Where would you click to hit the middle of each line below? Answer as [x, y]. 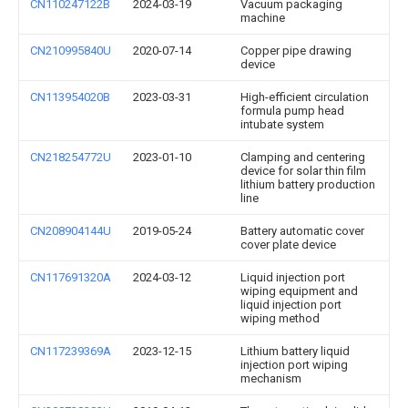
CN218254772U [71, 157]
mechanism [271, 378]
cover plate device [288, 245]
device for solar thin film [303, 171]
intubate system [282, 124]
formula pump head [292, 111]
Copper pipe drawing [296, 51]
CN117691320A [71, 277]
